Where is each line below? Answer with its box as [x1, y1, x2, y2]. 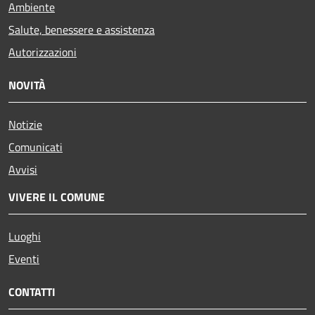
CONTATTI [8, 283, 56, 300]
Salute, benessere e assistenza [8, 20, 155, 38]
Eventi [8, 250, 39, 267]
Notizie [8, 115, 42, 133]
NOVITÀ [8, 76, 46, 94]
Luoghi [8, 227, 41, 245]
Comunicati [8, 138, 63, 155]
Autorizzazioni [8, 43, 77, 60]
